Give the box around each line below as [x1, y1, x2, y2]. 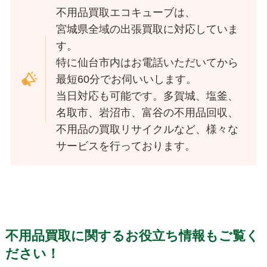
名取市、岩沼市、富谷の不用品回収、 [56, 107, 239, 119]
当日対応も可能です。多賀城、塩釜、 [56, 90, 239, 103]
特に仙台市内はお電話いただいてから [56, 57, 239, 69]
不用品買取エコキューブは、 [56, 7, 196, 19]
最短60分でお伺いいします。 [56, 73, 197, 86]
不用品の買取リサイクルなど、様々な [56, 123, 239, 136]
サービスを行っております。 [56, 140, 196, 153]
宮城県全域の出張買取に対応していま [56, 23, 239, 36]
